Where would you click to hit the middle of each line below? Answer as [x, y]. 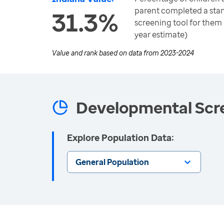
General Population [112, 162]
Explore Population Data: [120, 137]
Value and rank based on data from [106, 53]
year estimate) [161, 34]
